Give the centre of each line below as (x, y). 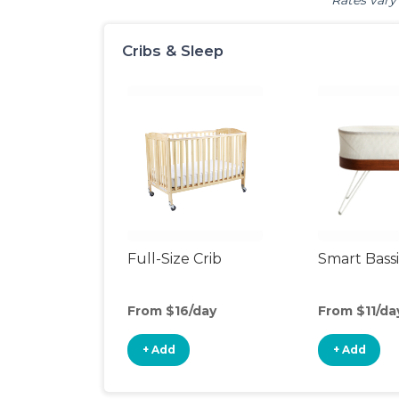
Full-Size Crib (175, 259)
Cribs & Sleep (173, 51)
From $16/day (172, 311)
